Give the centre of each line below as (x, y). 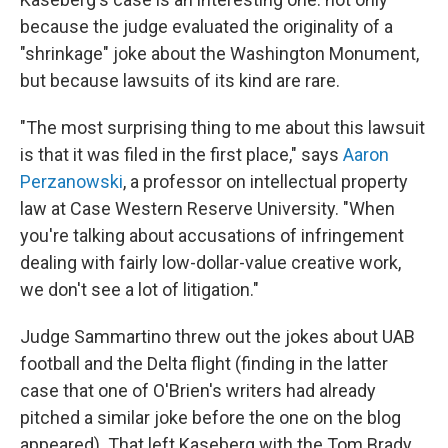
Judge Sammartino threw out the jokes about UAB (217, 336)
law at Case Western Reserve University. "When (207, 208)
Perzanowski (71, 181)
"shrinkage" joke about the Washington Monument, (219, 53)
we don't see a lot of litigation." (139, 289)
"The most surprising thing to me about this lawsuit (222, 127)
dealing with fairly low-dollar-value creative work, (210, 262)
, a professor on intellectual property (265, 181)
